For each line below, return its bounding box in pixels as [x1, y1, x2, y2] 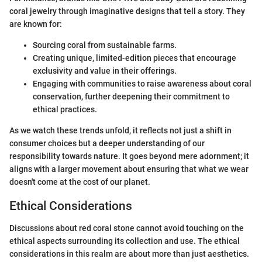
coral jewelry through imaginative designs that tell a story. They [9, 6, 245, 16]
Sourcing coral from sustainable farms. [33, 40, 177, 50]
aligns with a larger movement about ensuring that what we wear [9, 164, 249, 174]
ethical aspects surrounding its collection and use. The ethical [9, 236, 240, 246]
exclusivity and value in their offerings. [33, 65, 177, 75]
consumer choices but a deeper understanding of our [9, 138, 205, 148]
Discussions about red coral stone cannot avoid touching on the [9, 223, 244, 233]
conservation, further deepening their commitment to [33, 91, 230, 101]
